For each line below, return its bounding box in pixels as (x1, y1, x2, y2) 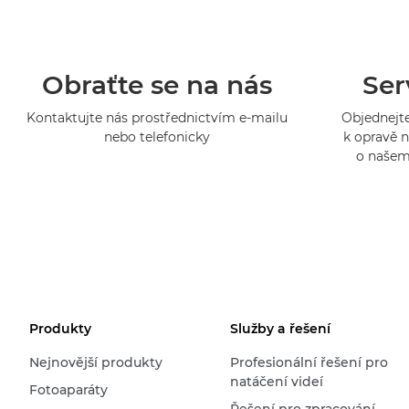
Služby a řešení (229, 320, 330, 337)
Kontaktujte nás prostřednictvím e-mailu (26, 109, 288, 126)
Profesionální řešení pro (229, 353, 388, 371)
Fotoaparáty (29, 381, 108, 398)
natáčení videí (229, 372, 323, 390)
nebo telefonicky (103, 128, 210, 145)
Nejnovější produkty (29, 353, 163, 371)
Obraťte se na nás (41, 68, 272, 100)
